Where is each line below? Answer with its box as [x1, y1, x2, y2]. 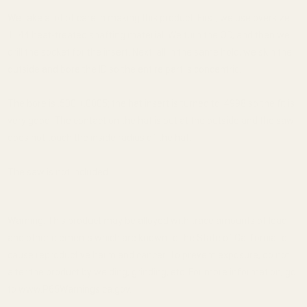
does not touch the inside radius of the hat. [7, 132, 191, 143]
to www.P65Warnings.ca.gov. [7, 283, 132, 295]
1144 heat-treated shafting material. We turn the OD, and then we [7, 29, 290, 40]
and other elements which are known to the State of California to [7, 232, 287, 243]
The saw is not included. [7, 166, 110, 177]
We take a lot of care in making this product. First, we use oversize [7, 12, 290, 23]
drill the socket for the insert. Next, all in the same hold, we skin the [7, 46, 292, 58]
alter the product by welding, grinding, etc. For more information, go [7, 266, 296, 278]
